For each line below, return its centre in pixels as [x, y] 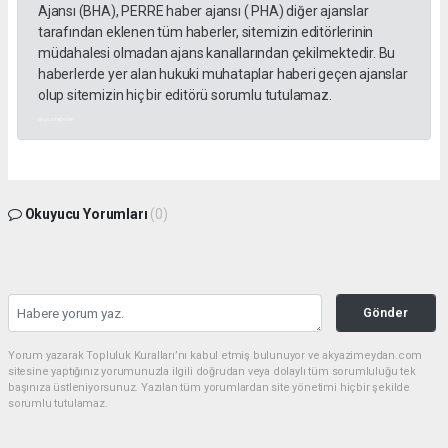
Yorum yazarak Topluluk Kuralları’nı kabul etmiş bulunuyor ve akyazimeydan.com [215, 356]
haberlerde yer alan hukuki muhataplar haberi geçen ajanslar [223, 74]
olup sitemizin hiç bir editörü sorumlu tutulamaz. [185, 95]
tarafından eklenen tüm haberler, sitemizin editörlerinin [206, 32]
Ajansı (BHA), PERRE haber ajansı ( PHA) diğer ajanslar [203, 11]
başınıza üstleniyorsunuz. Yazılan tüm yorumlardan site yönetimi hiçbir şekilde [209, 388]
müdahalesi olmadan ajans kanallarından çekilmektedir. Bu [217, 53]
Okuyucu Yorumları [86, 214]
